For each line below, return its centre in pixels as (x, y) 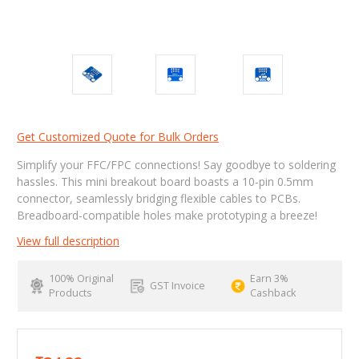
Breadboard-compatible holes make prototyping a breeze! (167, 215)
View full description (68, 240)
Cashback (273, 292)
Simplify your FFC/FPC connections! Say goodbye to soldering (176, 164)
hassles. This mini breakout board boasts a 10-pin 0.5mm (165, 181)
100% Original (81, 278)
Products (70, 292)
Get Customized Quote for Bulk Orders (118, 136)
